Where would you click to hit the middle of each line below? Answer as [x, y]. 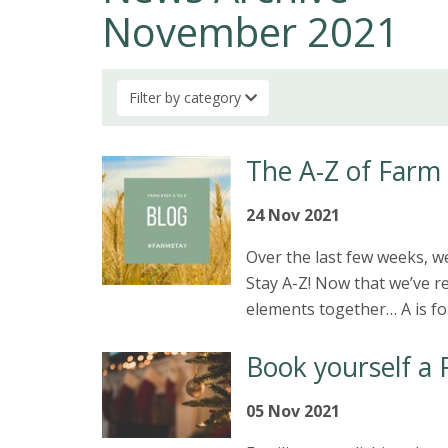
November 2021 [250, 31]
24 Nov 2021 [292, 215]
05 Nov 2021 [292, 411]
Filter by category [187, 97]
